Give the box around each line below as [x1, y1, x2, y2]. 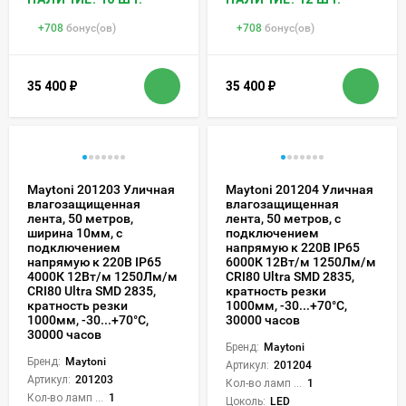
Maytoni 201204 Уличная [226, 182, 373, 198]
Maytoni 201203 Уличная [27, 182, 175, 198]
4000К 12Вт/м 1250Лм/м [27, 269, 178, 285]
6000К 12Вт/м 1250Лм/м [226, 255, 376, 270]
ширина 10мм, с [27, 226, 122, 241]
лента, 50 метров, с [226, 211, 341, 227]
